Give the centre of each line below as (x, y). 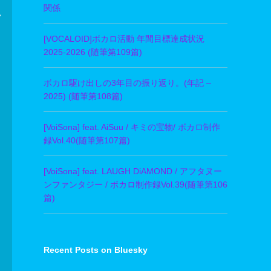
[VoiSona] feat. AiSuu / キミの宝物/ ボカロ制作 (132, 127)
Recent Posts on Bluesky (96, 250)
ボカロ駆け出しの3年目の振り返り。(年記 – (127, 83)
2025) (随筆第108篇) (83, 96)
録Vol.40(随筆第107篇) (87, 141)
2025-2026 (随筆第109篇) (93, 52)
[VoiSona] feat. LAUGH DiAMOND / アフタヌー (133, 171)
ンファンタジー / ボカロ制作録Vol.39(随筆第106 (135, 185)
